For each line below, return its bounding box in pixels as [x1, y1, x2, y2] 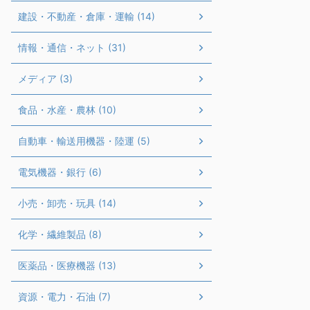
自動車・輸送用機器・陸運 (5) [18, 134, 150, 147]
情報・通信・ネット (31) [18, 41, 126, 53]
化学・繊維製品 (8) [18, 228, 102, 240]
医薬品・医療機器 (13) [18, 259, 116, 271]
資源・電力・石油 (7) [18, 290, 111, 302]
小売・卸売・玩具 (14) [18, 197, 116, 209]
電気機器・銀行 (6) [18, 165, 102, 178]
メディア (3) [18, 72, 73, 84]
